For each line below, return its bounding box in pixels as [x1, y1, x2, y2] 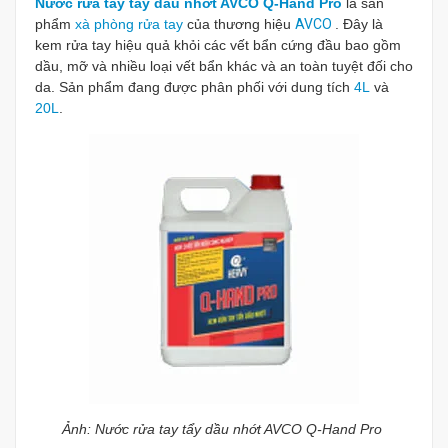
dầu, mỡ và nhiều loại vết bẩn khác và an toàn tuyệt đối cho [35, 58, 413, 74]
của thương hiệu [183, 16, 295, 32]
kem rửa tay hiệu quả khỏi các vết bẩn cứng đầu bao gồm [35, 37, 401, 53]
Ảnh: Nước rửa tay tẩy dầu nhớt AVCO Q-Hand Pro [62, 421, 386, 437]
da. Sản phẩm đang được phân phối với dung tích [35, 79, 354, 95]
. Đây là [335, 16, 383, 32]
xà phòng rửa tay [75, 16, 183, 32]
